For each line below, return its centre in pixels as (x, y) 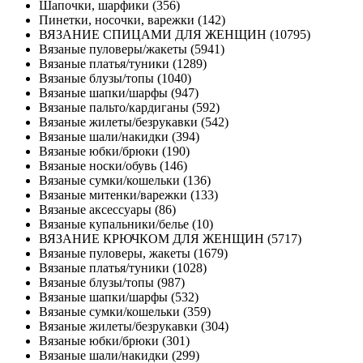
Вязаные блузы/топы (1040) (115, 79)
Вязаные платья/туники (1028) (123, 268)
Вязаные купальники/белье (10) (126, 224)
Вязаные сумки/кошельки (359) (125, 312)
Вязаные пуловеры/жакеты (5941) (132, 49)
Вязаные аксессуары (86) (107, 210)
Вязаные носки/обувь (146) (113, 166)
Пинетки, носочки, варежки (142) (132, 20)
